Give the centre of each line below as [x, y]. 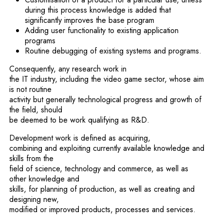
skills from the [32, 158]
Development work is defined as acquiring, [80, 138]
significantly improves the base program [90, 20]
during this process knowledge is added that [98, 10]
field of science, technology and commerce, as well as [99, 169]
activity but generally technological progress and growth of [106, 100]
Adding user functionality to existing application [102, 30]
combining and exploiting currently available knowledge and [107, 148]
